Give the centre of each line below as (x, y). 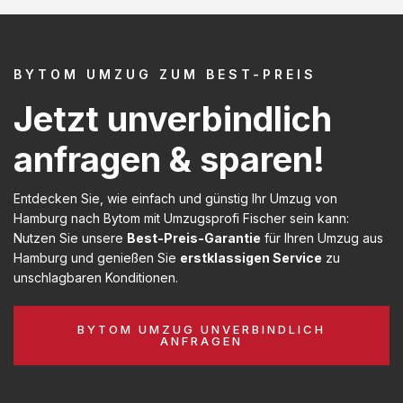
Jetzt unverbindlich (173, 118)
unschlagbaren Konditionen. (96, 277)
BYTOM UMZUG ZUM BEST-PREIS (165, 74)
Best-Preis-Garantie (194, 237)
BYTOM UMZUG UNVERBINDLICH (201, 329)
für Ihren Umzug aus (322, 237)
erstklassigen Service (251, 257)
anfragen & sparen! (169, 159)
